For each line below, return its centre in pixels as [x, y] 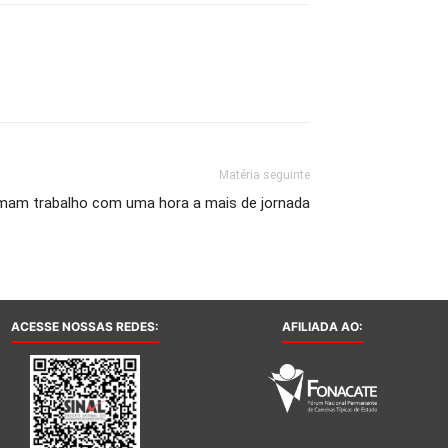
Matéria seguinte [264, 175]
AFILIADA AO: [322, 326]
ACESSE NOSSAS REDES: [85, 326]
